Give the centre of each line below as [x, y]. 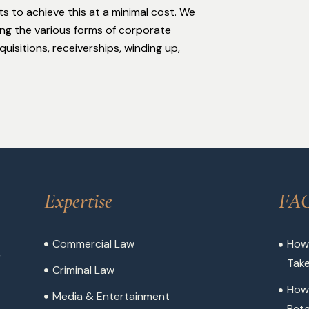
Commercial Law [94, 244]
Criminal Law [84, 270]
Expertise [78, 201]
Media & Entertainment [111, 297]
